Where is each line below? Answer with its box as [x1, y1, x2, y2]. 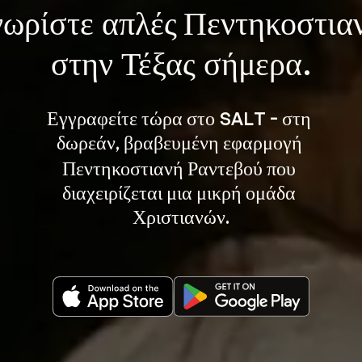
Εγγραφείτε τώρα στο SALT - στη [47, 105, 315, 129]
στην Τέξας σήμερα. [50, 49, 312, 82]
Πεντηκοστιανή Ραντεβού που [62, 155, 300, 179]
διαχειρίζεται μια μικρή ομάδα [62, 179, 300, 204]
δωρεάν [56, 133, 116, 154]
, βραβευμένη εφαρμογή [115, 129, 306, 154]
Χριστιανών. [133, 204, 229, 228]
